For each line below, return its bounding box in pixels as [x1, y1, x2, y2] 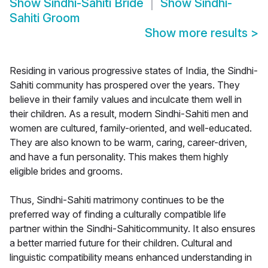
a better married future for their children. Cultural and [10, 237, 232, 249]
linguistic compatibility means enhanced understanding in [10, 251, 252, 264]
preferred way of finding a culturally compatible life [10, 208, 226, 221]
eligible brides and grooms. [10, 165, 123, 178]
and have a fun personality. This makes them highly [10, 151, 229, 163]
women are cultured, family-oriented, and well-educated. [10, 122, 252, 135]
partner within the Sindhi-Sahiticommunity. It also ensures [10, 223, 255, 235]
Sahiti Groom [10, 11, 80, 26]
